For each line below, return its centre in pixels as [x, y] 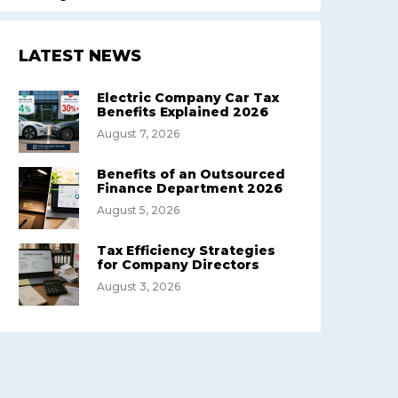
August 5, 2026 [138, 210]
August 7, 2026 [138, 134]
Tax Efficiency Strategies [186, 251]
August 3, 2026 [139, 287]
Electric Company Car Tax [188, 98]
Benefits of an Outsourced [191, 174]
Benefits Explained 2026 [183, 112]
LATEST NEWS [80, 56]
